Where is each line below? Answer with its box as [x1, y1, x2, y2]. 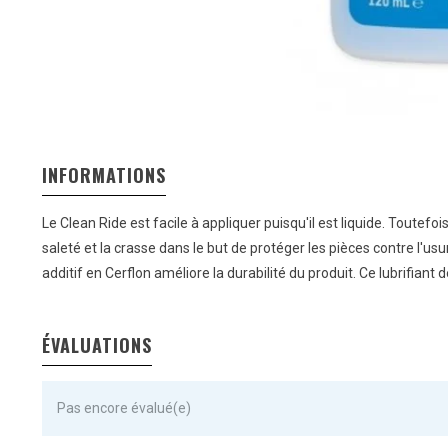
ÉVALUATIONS [42, 331, 152, 358]
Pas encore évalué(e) [57, 399, 191, 416]
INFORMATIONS [42, 161, 166, 188]
